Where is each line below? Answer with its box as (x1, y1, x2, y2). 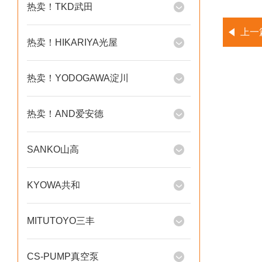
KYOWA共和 (27, 180, 80, 190)
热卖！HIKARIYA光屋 (27, 37, 118, 47)
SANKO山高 (27, 144, 79, 154)
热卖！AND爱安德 (27, 109, 104, 119)
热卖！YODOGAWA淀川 (27, 73, 129, 83)
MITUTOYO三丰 (27, 216, 95, 226)
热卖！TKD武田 (27, 2, 93, 12)
